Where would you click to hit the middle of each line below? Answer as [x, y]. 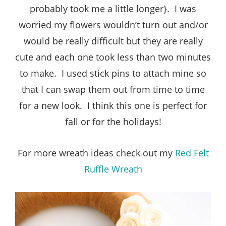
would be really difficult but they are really [113, 41]
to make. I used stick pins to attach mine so [113, 73]
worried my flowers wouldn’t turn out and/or [113, 24]
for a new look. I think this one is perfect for [113, 105]
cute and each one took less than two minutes [113, 57]
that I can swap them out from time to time [113, 89]
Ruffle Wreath [113, 169]
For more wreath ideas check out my [96, 153]
